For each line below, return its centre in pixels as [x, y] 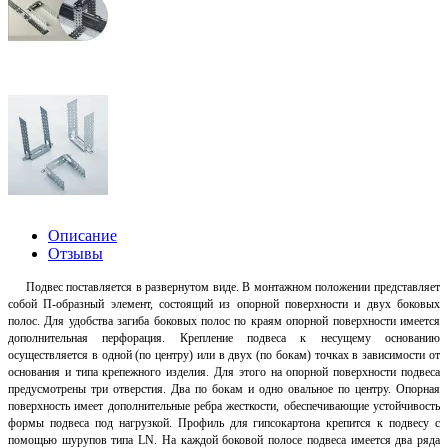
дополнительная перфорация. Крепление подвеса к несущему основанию [224, 337]
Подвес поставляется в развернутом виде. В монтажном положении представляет [224, 286]
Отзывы [75, 253]
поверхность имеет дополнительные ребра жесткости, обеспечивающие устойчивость [224, 405]
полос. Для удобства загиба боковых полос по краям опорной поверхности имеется [224, 320]
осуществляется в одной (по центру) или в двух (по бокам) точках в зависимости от [224, 354]
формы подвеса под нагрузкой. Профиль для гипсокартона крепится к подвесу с [224, 422]
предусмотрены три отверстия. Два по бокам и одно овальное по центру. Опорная [224, 388]
